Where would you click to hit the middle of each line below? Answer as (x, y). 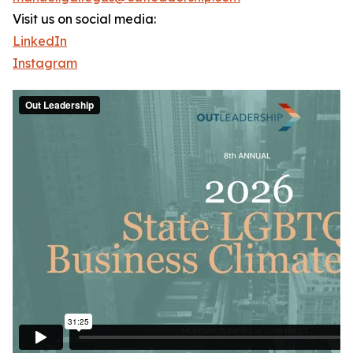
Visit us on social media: (84, 19)
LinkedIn (40, 41)
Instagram (45, 63)
